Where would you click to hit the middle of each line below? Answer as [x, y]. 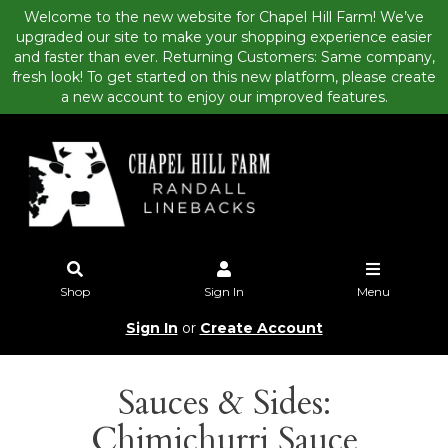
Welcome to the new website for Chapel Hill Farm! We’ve [224, 17]
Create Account [261, 328]
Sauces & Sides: [224, 402]
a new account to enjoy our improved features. [224, 97]
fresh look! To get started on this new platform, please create [224, 77]
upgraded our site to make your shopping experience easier [224, 37]
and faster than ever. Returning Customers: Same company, [224, 57]
